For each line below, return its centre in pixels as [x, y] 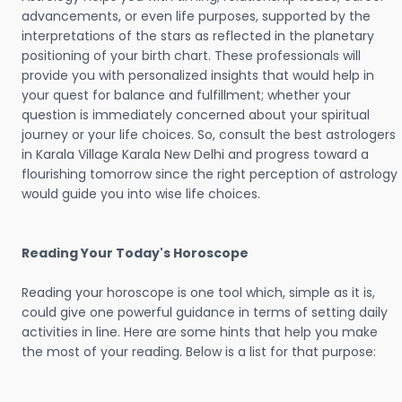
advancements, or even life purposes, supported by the [196, 16]
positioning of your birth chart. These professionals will [191, 56]
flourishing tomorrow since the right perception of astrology [210, 174]
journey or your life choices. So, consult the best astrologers [209, 135]
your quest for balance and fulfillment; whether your [186, 95]
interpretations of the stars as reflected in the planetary [198, 36]
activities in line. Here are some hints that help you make [200, 332]
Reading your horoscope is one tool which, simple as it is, [198, 293]
